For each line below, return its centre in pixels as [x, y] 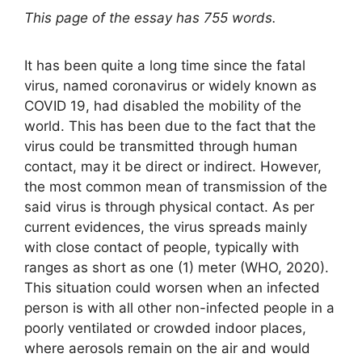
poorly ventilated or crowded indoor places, [165, 328]
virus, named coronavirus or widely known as [170, 85]
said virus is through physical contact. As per [169, 206]
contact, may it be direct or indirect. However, [173, 166]
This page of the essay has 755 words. [150, 17]
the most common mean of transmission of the [176, 186]
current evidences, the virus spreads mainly [166, 227]
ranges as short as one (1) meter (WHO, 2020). [177, 267]
